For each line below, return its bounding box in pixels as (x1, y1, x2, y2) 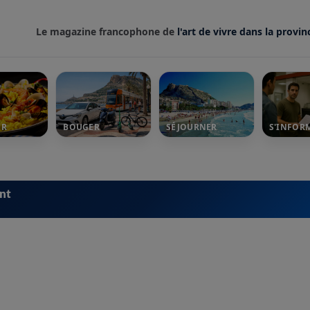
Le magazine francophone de (35, 25, 177, 39)
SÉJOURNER (166, 121, 217, 134)
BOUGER (63, 121, 100, 134)
